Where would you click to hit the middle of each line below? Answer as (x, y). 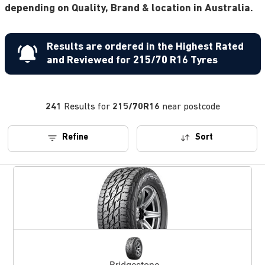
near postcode (191, 107)
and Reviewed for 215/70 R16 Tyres (132, 61)
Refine (75, 138)
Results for (87, 107)
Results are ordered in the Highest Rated (145, 47)
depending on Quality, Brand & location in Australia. (129, 9)
